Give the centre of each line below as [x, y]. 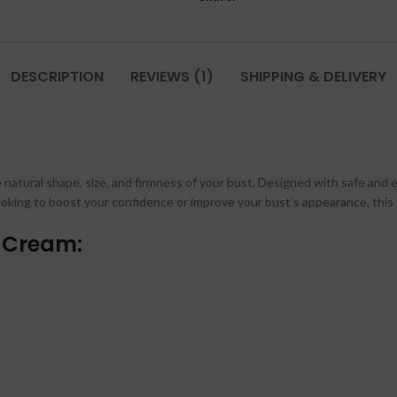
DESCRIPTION [57, 77]
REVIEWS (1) [172, 77]
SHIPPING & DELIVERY [313, 77]
